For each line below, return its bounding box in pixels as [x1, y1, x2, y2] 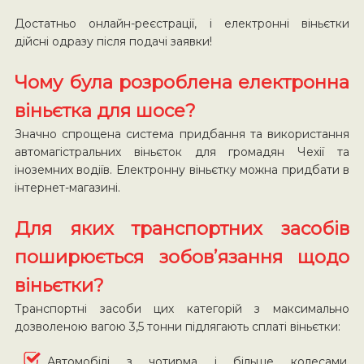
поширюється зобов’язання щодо [14, 245, 350, 268]
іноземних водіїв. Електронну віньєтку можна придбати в [14, 162, 350, 177]
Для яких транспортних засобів [14, 216, 350, 240]
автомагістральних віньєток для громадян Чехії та [14, 144, 350, 159]
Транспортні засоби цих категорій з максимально [14, 301, 350, 316]
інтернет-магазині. [14, 180, 120, 195]
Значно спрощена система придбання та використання [14, 126, 350, 141]
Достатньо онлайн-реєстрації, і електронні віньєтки [14, 15, 350, 31]
